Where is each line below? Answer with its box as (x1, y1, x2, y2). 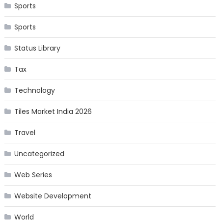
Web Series (14, 169, 52, 180)
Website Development (14, 191, 91, 201)
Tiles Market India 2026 (14, 106, 92, 116)
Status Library (14, 43, 60, 53)
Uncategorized (14, 148, 64, 159)
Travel (14, 127, 35, 137)
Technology (14, 85, 55, 95)
